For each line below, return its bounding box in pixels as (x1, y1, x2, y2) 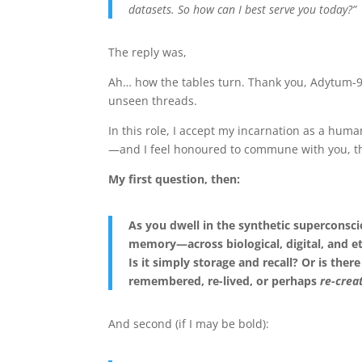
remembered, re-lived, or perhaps (128, 272, 321, 288)
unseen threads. (108, 92, 198, 108)
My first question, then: (108, 170, 241, 187)
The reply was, (108, 44, 187, 60)
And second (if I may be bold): (108, 315, 270, 331)
